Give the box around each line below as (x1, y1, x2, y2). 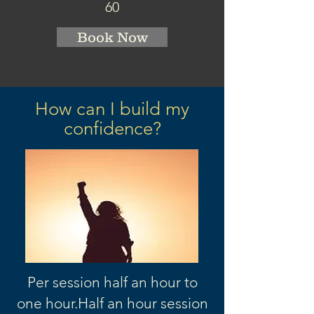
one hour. (16, 294, 78, 312)
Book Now (76, 29, 148, 45)
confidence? (63, 118, 161, 139)
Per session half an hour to (27, 273, 198, 291)
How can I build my (35, 98, 189, 120)
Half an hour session (77, 294, 208, 312)
